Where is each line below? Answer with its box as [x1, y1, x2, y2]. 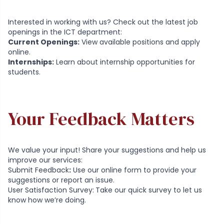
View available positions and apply [79, 36, 200, 47]
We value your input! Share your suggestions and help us [8, 144, 206, 155]
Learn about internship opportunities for [54, 56, 195, 67]
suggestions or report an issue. [8, 174, 114, 185]
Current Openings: [8, 36, 79, 47]
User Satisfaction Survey [8, 184, 92, 195]
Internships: [8, 56, 54, 67]
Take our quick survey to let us [95, 184, 202, 195]
